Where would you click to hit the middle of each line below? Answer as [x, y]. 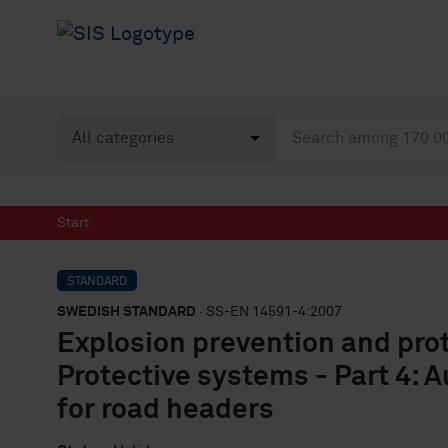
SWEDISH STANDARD [126, 312]
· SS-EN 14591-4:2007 [269, 312]
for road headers [165, 410]
